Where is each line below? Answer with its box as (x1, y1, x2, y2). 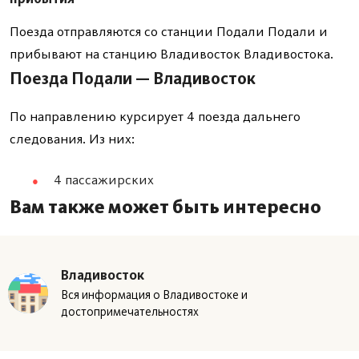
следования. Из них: (10, 131, 135, 147)
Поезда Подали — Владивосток (10, 68, 256, 88)
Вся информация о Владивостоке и (61, 288, 248, 302)
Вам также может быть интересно (10, 195, 321, 218)
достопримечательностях (61, 305, 199, 319)
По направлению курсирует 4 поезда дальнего (10, 108, 301, 124)
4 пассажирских (54, 171, 154, 188)
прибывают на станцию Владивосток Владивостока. (10, 46, 333, 62)
